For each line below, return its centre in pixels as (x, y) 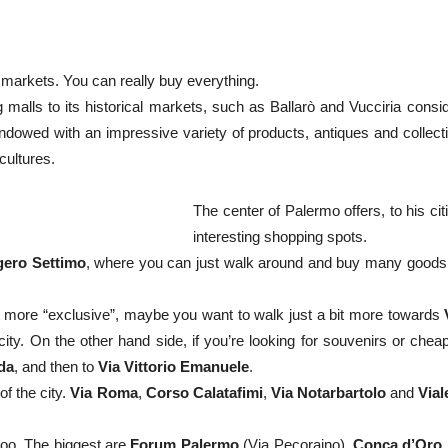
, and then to (56, 366)
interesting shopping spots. (280, 236)
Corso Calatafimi (204, 392)
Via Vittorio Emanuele (173, 366)
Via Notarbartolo (328, 392)
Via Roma (104, 392)
